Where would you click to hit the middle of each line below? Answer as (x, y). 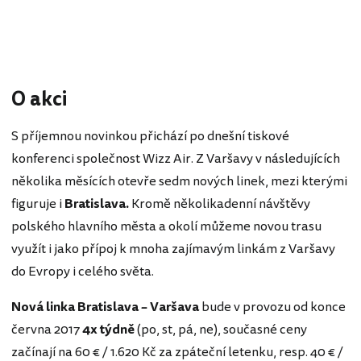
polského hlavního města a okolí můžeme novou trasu (166, 227)
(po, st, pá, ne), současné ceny (221, 330)
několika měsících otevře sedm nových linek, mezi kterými (179, 182)
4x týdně (108, 330)
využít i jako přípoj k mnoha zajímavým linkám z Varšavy (173, 249)
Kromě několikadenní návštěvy (221, 204)
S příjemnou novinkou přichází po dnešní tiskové (150, 137)
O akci (39, 100)
